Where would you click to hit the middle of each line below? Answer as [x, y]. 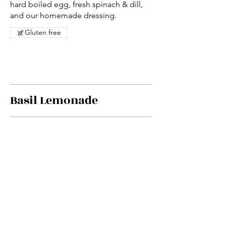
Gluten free [43, 33]
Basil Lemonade [54, 101]
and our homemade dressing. [63, 16]
